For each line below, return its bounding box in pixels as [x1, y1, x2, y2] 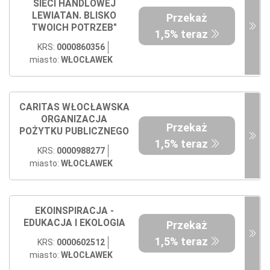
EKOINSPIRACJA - [34, 205, 114, 216]
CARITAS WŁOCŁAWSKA [19, 101, 130, 113]
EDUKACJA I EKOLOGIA [23, 217, 125, 228]
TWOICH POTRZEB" [31, 22, 117, 33]
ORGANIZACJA [41, 113, 107, 125]
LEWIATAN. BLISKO [32, 10, 116, 21]
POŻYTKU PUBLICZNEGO [19, 125, 129, 137]
